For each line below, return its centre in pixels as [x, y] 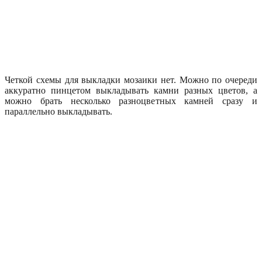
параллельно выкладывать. [58, 111]
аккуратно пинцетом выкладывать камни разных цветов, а [131, 90]
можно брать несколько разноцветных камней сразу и [131, 101]
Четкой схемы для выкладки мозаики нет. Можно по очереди [131, 80]
